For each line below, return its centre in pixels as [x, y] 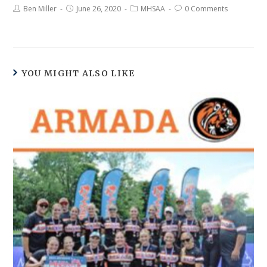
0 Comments [207, 9]
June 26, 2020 [99, 9]
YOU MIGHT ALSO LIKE [78, 74]
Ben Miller [40, 9]
